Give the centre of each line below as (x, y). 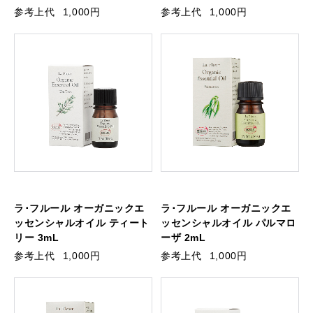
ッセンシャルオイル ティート (82, 223)
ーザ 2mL (183, 238)
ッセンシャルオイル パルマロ (228, 223)
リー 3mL (37, 238)
